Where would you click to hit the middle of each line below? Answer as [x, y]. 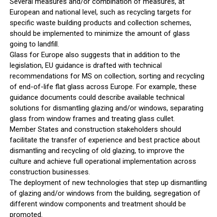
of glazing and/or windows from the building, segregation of [105, 194]
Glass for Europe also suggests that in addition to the [95, 55]
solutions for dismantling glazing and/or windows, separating [107, 108]
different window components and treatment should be [98, 204]
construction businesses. [50, 172]
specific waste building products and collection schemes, [101, 23]
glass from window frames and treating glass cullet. [92, 119]
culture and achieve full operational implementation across [103, 162]
